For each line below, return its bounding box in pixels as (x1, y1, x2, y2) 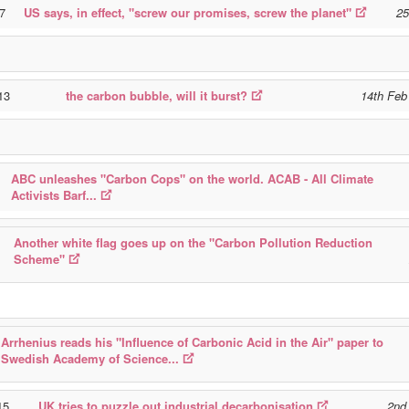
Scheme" (14, 250, 65, 267)
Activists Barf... (11, 186, 97, 204)
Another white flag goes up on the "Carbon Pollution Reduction (14, 234, 372, 251)
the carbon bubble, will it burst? (66, 87, 247, 104)
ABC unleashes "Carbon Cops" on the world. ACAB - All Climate (11, 170, 373, 187)
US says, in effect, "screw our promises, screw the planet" (24, 4, 351, 21)
